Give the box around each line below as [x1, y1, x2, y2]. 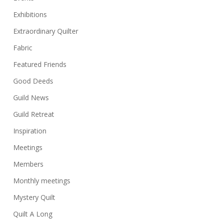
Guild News [13, 93, 49, 103]
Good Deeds [13, 76, 53, 86]
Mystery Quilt [13, 193, 55, 202]
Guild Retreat [13, 109, 54, 119]
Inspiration [13, 126, 46, 136]
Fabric [13, 43, 32, 53]
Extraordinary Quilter [13, 26, 78, 36]
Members [13, 159, 44, 169]
